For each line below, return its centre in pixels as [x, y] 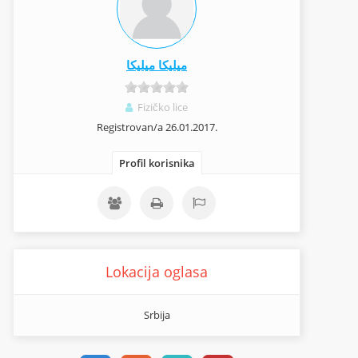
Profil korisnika [157, 163]
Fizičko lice [161, 107]
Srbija [157, 315]
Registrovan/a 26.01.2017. [157, 127]
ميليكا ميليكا [157, 65]
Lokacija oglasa [157, 272]
